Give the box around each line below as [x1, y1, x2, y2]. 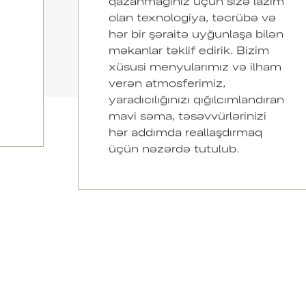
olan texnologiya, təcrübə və [108, 10, 276, 23]
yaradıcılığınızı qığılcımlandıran [108, 92, 284, 105]
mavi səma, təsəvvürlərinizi [108, 108, 266, 122]
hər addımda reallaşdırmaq [108, 124, 262, 138]
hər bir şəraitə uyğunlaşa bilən [108, 26, 283, 40]
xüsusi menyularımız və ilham [108, 59, 281, 72]
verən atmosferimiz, [108, 75, 225, 89]
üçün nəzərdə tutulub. [108, 141, 240, 154]
